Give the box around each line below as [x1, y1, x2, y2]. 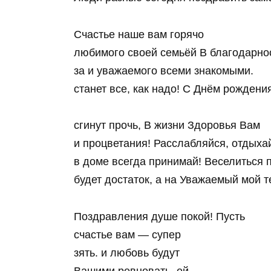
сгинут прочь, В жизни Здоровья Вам [74, 119, 260, 132]
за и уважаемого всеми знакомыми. [74, 64, 253, 77]
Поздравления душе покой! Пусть [74, 210, 245, 223]
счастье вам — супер [74, 228, 181, 241]
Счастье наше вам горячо [74, 28, 204, 41]
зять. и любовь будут [74, 246, 180, 259]
